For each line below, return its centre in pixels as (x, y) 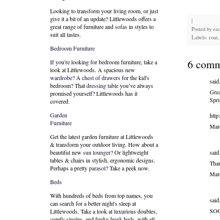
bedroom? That (68, 85)
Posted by (202, 29)
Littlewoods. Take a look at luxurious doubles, (104, 211)
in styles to (140, 27)
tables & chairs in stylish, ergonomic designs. (103, 160)
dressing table (102, 85)
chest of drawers (101, 78)
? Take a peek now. (127, 168)
